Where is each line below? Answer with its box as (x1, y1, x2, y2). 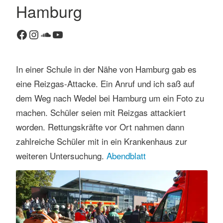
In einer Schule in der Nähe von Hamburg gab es (15, 62, 197, 75)
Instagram (27, 25, 80, 43)
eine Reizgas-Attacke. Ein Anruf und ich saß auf (15, 77, 195, 90)
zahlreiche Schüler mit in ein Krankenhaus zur (15, 134, 187, 147)
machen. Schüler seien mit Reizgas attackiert (15, 106, 186, 118)
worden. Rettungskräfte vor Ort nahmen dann (15, 120, 184, 133)
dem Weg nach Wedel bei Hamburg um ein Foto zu (15, 91, 204, 104)
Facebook (15, 25, 67, 43)
